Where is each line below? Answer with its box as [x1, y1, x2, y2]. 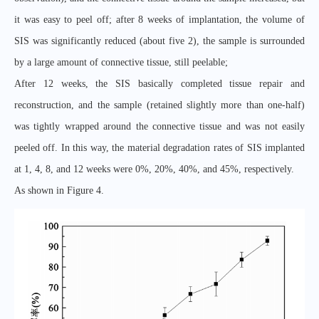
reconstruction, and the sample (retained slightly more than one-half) [14, 99, 305, 110]
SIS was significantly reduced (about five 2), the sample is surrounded [14, 35, 305, 46]
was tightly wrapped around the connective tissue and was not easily [14, 120, 305, 132]
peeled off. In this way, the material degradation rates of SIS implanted [14, 142, 305, 153]
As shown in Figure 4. [14, 184, 104, 196]
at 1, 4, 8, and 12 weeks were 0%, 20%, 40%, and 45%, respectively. [14, 163, 294, 174]
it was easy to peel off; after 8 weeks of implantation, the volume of [14, 14, 305, 25]
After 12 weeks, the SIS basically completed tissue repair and [14, 78, 305, 89]
